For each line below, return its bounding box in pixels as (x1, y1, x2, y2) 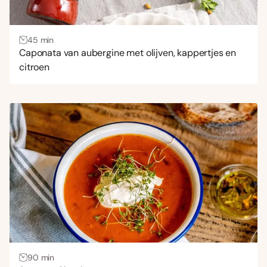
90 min (27, 252, 55, 263)
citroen (19, 60, 49, 73)
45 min (27, 34, 54, 45)
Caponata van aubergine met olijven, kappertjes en (19, 46, 237, 59)
